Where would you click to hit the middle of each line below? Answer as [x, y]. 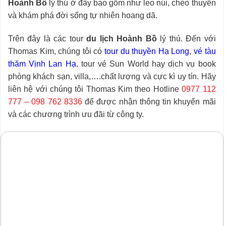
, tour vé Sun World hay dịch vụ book [146, 64]
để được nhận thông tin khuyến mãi [149, 101]
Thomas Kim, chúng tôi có [56, 51]
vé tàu [205, 51]
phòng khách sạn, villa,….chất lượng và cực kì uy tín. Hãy [112, 76]
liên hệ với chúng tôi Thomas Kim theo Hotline [95, 89]
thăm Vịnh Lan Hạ [42, 64]
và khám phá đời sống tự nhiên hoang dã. [84, 16]
